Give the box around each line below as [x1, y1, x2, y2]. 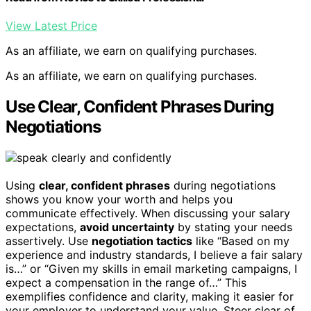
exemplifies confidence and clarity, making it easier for [6, 289, 294, 303]
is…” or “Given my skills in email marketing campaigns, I [6, 261, 297, 276]
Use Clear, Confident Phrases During [6, 96, 274, 117]
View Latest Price [6, 18, 97, 33]
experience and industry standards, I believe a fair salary [6, 247, 303, 262]
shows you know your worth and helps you [6, 192, 233, 206]
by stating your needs [174, 219, 292, 234]
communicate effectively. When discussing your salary [6, 205, 290, 220]
